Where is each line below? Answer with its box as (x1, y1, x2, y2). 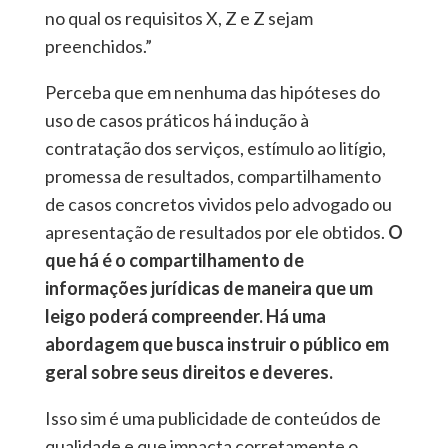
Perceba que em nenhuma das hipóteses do (44, 81, 380, 104)
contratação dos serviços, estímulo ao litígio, (44, 137, 386, 160)
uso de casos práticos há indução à (44, 109, 309, 132)
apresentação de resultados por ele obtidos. (44, 221, 388, 244)
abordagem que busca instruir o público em (44, 333, 389, 356)
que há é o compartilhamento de (44, 249, 304, 272)
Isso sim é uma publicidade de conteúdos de (44, 407, 381, 430)
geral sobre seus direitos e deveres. (44, 361, 333, 384)
